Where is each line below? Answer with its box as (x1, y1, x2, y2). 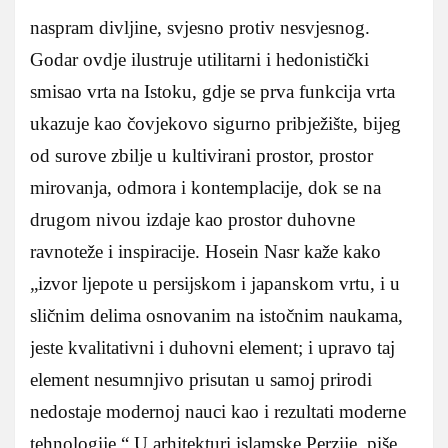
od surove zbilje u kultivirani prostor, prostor (30, 144, 373, 166)
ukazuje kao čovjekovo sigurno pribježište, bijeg (30, 112, 401, 134)
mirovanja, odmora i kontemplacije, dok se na (30, 176, 381, 198)
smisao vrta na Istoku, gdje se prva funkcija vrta (30, 80, 395, 102)
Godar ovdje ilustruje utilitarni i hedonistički (30, 48, 369, 70)
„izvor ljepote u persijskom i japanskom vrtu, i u (30, 272, 400, 294)
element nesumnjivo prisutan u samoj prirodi (30, 368, 372, 390)
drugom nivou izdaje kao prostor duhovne (30, 208, 355, 230)
